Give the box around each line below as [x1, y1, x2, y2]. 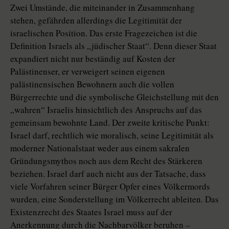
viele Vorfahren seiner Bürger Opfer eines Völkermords [10, 180, 210, 193]
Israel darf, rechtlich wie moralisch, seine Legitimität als [10, 129, 214, 142]
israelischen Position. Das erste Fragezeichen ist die [10, 27, 197, 39]
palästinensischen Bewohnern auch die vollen [10, 78, 174, 90]
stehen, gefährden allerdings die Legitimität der [10, 14, 182, 27]
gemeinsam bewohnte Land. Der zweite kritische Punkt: [10, 117, 210, 129]
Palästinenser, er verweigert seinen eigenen [10, 65, 165, 78]
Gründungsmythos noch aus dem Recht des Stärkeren [10, 155, 202, 167]
